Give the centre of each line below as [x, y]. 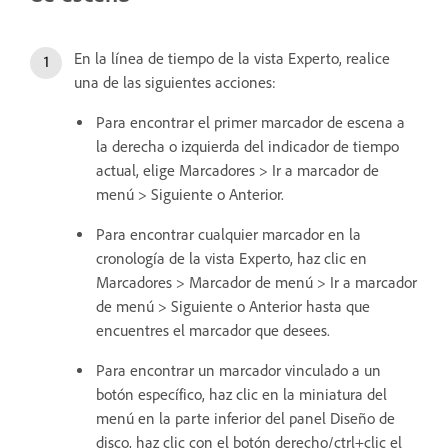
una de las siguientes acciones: [175, 83]
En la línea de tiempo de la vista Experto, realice [232, 59]
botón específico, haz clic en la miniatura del [241, 395]
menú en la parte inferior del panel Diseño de [245, 419]
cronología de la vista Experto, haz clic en [231, 259]
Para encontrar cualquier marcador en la [228, 235]
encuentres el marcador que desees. [213, 331]
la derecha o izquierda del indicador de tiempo [247, 147]
